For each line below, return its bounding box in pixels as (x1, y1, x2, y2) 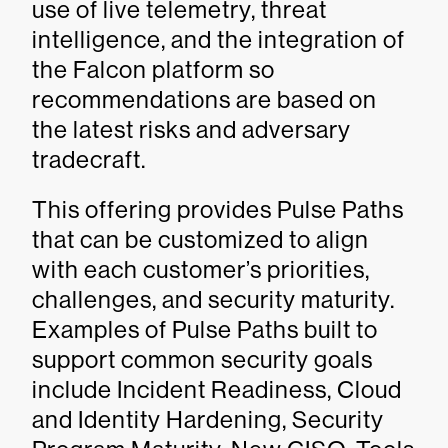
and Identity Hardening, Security (32, 406, 384, 433)
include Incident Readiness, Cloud (32, 376, 402, 403)
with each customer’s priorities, (32, 256, 370, 283)
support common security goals (32, 346, 373, 373)
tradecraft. (32, 146, 146, 173)
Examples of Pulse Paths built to (32, 316, 378, 343)
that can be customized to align (32, 226, 369, 253)
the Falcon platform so (32, 56, 275, 83)
